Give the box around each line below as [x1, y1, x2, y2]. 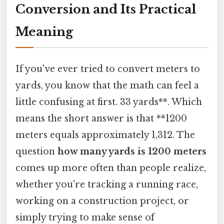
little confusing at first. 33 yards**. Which [15, 96, 202, 107]
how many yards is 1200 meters [57, 145, 206, 157]
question [15, 145, 57, 157]
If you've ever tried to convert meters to [15, 63, 200, 74]
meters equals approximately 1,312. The [15, 129, 195, 140]
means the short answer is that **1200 [15, 112, 187, 124]
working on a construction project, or [15, 195, 189, 206]
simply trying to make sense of [15, 211, 154, 223]
